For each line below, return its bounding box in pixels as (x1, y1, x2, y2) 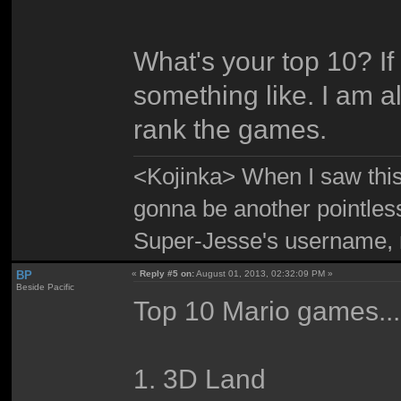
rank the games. (133, 113, 328, 144)
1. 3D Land (133, 363, 267, 395)
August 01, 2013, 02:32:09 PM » (194, 268, 334, 278)
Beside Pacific (15, 281, 74, 292)
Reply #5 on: (140, 268, 195, 278)
